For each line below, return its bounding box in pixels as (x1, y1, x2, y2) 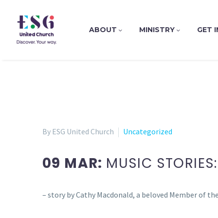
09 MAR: (42, 153, 107, 173)
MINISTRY (139, 25, 175, 34)
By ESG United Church (42, 127, 114, 136)
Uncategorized (123, 127, 172, 136)
